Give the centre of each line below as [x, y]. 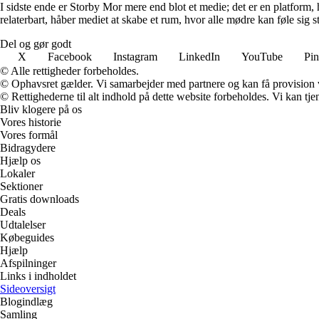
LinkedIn [199, 56]
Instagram [135, 56]
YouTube [262, 56]
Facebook [70, 56]
